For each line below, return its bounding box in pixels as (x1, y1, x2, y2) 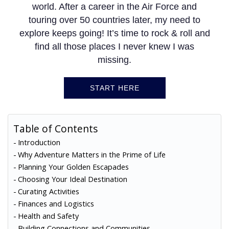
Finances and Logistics (17, 199, 94, 209)
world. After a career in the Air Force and (32, 2, 197, 12)
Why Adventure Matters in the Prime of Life (17, 150, 166, 160)
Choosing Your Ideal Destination (17, 174, 127, 185)
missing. (98, 55, 131, 65)
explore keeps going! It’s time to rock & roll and (19, 28, 210, 39)
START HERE (89, 84, 140, 93)
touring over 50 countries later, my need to (29, 15, 200, 26)
